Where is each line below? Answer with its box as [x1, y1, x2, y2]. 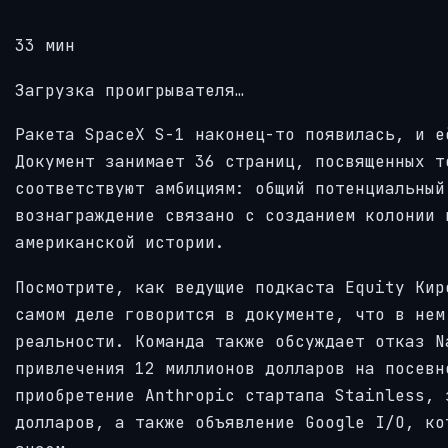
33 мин [15, 35, 75, 56]
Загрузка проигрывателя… [15, 79, 245, 101]
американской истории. [15, 232, 225, 254]
